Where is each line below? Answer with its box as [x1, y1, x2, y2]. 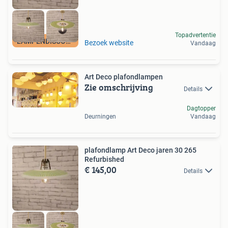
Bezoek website [84, 39, 133, 47]
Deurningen [84, 112, 116, 120]
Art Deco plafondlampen [84, 73, 163, 81]
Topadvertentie [175, 32, 216, 39]
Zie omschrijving [84, 80, 153, 95]
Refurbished [84, 155, 124, 163]
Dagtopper [187, 104, 216, 112]
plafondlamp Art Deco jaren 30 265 [84, 146, 196, 154]
